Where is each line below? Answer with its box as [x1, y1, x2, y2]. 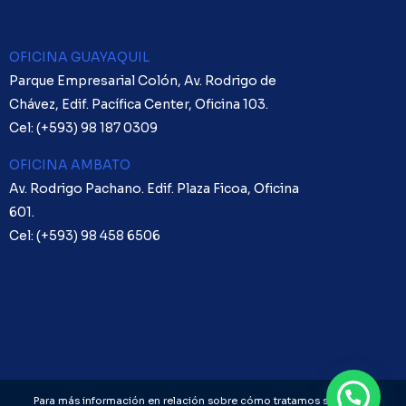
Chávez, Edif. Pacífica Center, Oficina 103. [9, 96, 268, 113]
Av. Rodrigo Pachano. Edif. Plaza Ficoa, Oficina [9, 180, 299, 198]
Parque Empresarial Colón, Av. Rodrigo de [9, 72, 276, 90]
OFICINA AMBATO [9, 157, 130, 174]
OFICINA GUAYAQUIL [9, 49, 150, 66]
